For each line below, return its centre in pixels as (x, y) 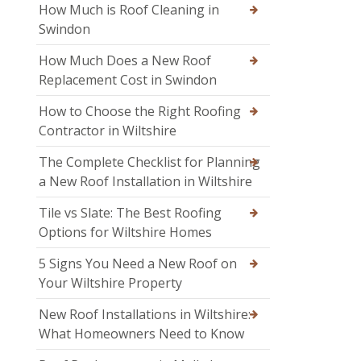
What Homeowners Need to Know (141, 334)
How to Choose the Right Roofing (140, 112)
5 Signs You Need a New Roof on (138, 264)
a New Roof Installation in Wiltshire (145, 182)
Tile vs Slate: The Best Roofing (130, 213)
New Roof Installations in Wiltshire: (145, 315)
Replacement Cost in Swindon (128, 80)
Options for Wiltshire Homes (125, 232)
